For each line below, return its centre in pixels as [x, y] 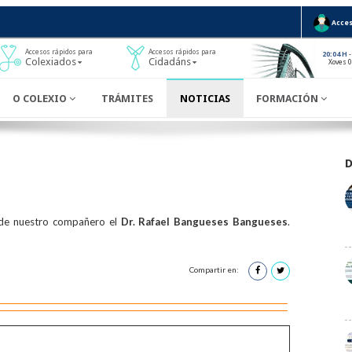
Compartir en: [214, 270]
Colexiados [51, 62]
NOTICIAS [205, 98]
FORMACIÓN [289, 98]
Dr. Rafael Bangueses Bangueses [204, 221]
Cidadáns [170, 62]
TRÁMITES [128, 98]
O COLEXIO [40, 98]
